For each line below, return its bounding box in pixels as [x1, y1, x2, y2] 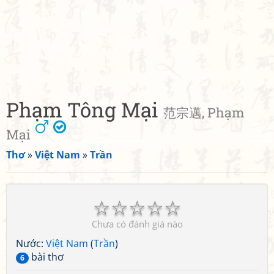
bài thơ [29, 250, 64, 264]
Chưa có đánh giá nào [91, 218, 183, 230]
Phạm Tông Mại [6, 96, 163, 123]
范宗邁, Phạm [163, 104, 245, 121]
